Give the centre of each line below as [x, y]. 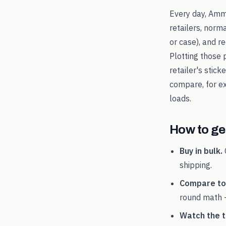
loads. [180, 98]
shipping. [196, 165]
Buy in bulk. [201, 151]
